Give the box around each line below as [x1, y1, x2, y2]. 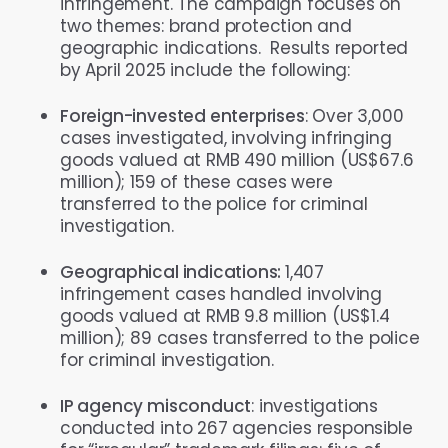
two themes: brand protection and [60, 13, 352, 38]
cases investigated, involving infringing [60, 125, 392, 150]
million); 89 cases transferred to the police [60, 325, 420, 350]
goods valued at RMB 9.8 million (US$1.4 [60, 303, 390, 328]
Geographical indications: [60, 259, 286, 284]
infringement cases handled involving [60, 281, 383, 306]
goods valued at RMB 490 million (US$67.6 [60, 147, 414, 172]
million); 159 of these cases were [60, 169, 333, 194]
